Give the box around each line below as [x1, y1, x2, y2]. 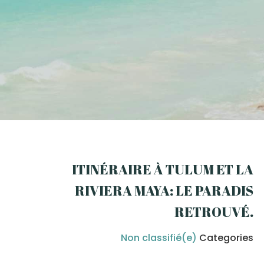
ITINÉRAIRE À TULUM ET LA [72, 160, 253, 179]
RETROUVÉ [174, 203, 250, 222]
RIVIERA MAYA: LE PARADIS [75, 181, 253, 200]
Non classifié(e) [121, 230, 197, 245]
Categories [197, 230, 253, 245]
